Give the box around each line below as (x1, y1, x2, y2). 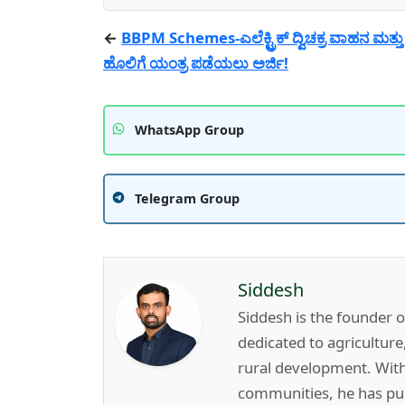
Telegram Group (135, 189, 240, 207)
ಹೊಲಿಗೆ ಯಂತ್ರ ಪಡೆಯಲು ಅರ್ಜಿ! (103, 52, 288, 73)
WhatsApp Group (135, 120, 244, 138)
